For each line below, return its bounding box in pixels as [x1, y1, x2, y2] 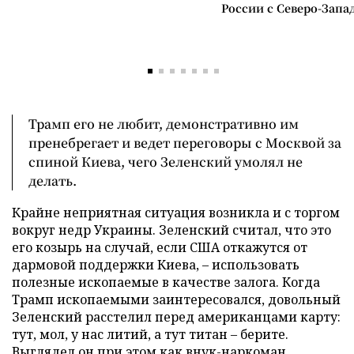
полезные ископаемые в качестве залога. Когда [12, 273, 320, 291]
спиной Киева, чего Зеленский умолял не [28, 152, 303, 171]
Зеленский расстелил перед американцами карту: [12, 307, 341, 326]
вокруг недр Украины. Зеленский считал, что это [12, 220, 331, 239]
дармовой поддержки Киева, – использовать [12, 255, 299, 273]
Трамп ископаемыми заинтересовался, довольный [12, 290, 341, 308]
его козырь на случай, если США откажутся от [12, 238, 307, 256]
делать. [28, 171, 77, 190]
